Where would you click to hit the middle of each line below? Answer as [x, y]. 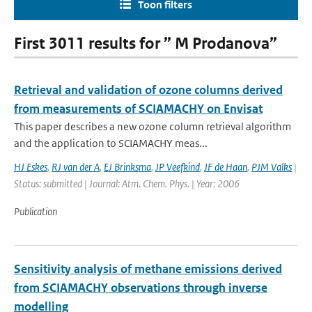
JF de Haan [226, 167]
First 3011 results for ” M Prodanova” [146, 44]
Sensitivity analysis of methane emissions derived [148, 269]
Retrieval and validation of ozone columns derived [148, 90]
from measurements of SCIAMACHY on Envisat [138, 109]
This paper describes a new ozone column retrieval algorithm [153, 126]
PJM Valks [272, 167]
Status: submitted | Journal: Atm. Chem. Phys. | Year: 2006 [127, 184]
